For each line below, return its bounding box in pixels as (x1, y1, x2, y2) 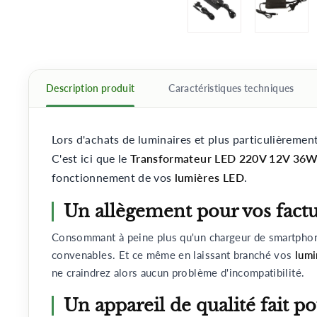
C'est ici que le (52, 152, 130, 165)
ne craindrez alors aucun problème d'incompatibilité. (52, 267, 305, 279)
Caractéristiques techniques (168, 83, 294, 94)
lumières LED (171, 171, 244, 184)
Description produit (46, 83, 135, 94)
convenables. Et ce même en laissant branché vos (52, 249, 295, 261)
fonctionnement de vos (52, 171, 172, 184)
